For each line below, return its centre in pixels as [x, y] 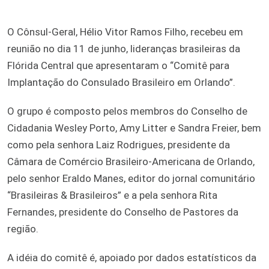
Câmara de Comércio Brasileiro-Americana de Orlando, [131, 161]
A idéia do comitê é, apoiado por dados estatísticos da [132, 257]
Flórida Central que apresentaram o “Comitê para [118, 65]
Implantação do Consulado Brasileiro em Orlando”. [121, 82]
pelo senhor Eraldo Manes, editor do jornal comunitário [131, 178]
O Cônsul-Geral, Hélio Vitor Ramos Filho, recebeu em [125, 32]
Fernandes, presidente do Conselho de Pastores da [123, 212]
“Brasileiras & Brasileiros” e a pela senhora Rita [112, 195]
